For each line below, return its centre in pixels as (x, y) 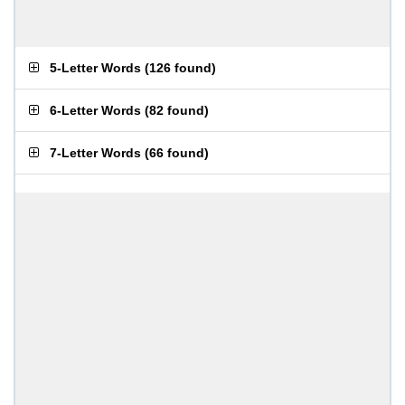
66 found (177, 153)
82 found (177, 110)
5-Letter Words (95, 68)
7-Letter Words (95, 153)
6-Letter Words (95, 110)
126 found (180, 68)
